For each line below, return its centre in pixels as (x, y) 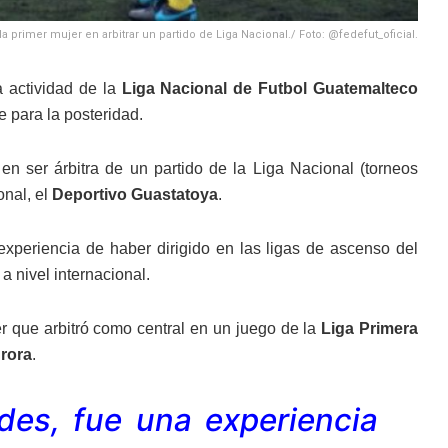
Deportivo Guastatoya (135, 194)
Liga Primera (370, 328)
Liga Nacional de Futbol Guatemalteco (270, 88)
